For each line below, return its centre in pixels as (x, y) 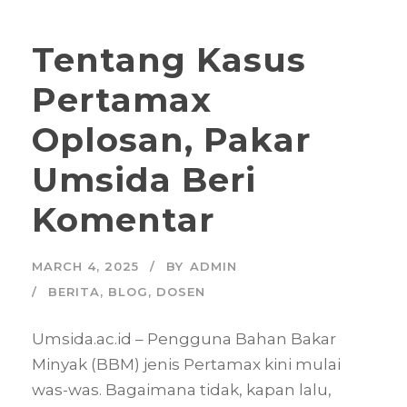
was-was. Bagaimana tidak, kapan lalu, (182, 389)
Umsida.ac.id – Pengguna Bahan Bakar (184, 338)
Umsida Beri (144, 179)
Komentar (123, 219)
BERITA (74, 291)
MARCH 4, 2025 (85, 266)
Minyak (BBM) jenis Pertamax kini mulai (186, 364)
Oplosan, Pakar (171, 139)
